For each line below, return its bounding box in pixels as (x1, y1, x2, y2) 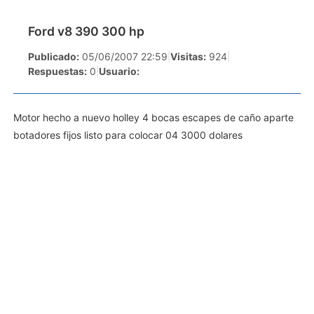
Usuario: (99, 64, 139, 77)
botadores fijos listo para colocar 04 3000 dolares (13, 128, 243, 141)
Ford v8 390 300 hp (28, 23, 144, 39)
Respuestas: (28, 64, 87, 77)
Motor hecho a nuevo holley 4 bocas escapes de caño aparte (13, 111, 294, 123)
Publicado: (28, 50, 79, 62)
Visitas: (170, 50, 206, 62)
